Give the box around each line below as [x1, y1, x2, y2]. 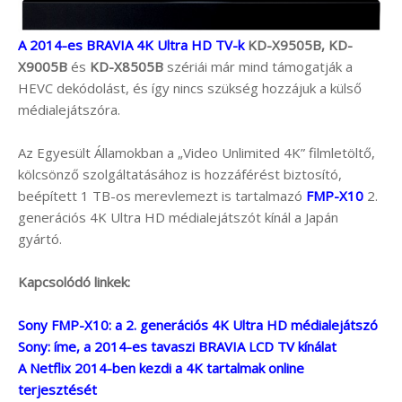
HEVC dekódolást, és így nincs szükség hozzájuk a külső [18, 78, 362, 97]
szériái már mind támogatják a [163, 57, 353, 75]
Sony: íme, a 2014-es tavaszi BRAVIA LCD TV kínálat [18, 336, 336, 355]
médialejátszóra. [18, 100, 120, 118]
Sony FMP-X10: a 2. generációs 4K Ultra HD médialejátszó [18, 315, 378, 334]
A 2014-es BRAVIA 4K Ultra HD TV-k [18, 35, 244, 54]
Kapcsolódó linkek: [18, 272, 130, 291]
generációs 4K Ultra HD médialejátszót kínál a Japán [18, 207, 338, 226]
